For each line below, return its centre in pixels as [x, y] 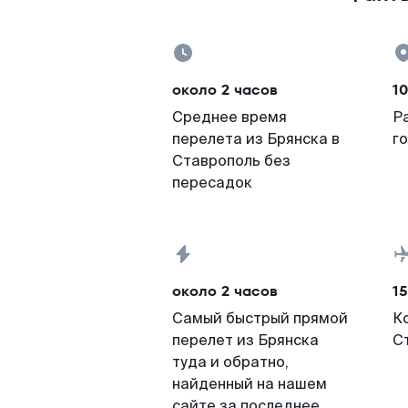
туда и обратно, [230, 362]
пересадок [212, 183]
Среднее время [229, 117]
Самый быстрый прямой [260, 318]
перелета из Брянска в [256, 139]
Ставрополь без [231, 161]
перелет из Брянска [245, 340]
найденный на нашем [250, 384]
